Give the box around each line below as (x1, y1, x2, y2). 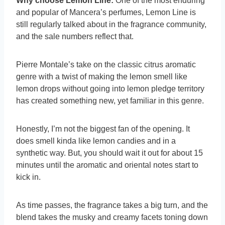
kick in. (16, 173, 41, 182)
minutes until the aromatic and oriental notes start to (16, 161, 198, 170)
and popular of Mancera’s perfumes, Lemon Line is (16, 8, 196, 17)
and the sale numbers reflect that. (16, 32, 134, 41)
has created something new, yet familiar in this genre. (16, 96, 204, 105)
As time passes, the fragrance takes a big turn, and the (16, 201, 208, 210)
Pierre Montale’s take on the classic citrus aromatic (16, 60, 196, 69)
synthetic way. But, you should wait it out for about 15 (16, 149, 203, 158)
